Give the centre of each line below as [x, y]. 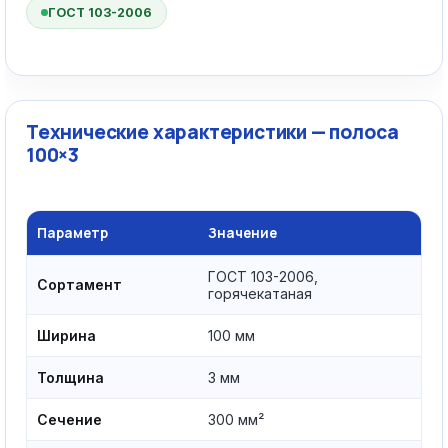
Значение [242, 233]
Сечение [69, 419]
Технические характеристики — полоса [212, 132]
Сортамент [79, 284]
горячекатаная [260, 293]
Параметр [72, 233]
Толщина [70, 377]
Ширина [66, 335]
